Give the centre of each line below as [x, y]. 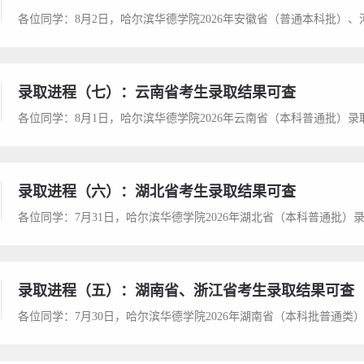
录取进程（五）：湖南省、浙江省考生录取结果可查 [186, 290]
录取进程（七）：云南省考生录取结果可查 [157, 92]
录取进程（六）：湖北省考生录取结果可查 [157, 191]
